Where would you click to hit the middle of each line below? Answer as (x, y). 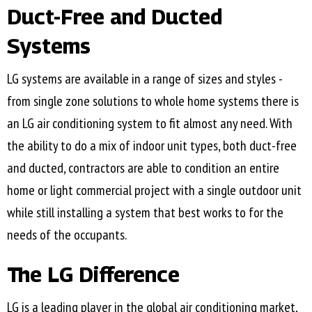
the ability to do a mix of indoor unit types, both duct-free (152, 146)
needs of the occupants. (67, 235)
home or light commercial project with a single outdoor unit (154, 190)
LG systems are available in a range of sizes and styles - (145, 79)
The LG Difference (93, 275)
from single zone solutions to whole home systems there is (153, 101)
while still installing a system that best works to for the (145, 213)
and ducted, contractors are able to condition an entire (143, 168)
